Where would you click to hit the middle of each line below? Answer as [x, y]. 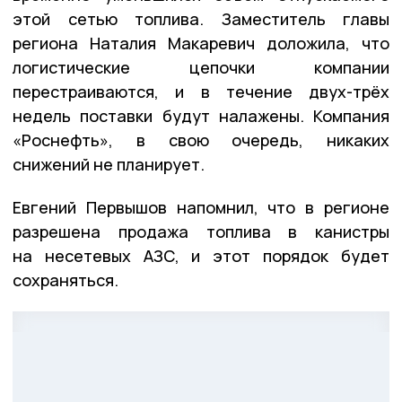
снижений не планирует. [109, 165]
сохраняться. [66, 280]
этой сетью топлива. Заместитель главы [201, 19]
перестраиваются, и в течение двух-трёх [201, 92]
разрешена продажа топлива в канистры [201, 232]
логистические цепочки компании [201, 68]
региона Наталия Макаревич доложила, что [201, 44]
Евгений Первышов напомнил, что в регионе [201, 208]
